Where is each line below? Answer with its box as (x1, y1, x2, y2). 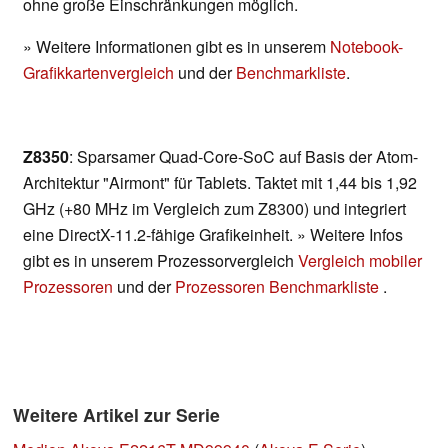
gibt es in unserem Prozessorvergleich (23, 249, 298, 273)
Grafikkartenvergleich (23, 61, 174, 85)
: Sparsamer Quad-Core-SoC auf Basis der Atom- (69, 145, 418, 169)
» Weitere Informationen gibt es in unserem (23, 35, 330, 59)
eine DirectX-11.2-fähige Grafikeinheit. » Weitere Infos (23, 223, 403, 247)
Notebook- (330, 35, 403, 59)
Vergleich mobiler (298, 249, 422, 273)
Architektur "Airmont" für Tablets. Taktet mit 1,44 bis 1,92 (23, 171, 417, 195)
